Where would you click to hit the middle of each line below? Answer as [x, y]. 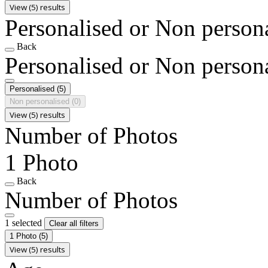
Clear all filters [74, 223]
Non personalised [41, 101]
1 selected [25, 223]
